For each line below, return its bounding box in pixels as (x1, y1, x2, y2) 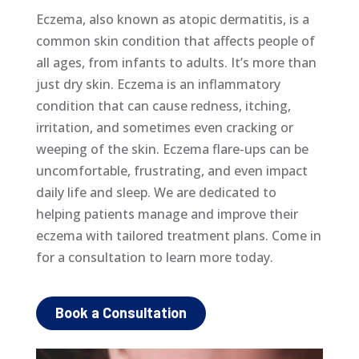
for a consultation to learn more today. (35, 248, 276, 266)
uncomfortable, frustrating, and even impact (35, 162, 308, 179)
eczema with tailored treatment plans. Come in (35, 227, 321, 244)
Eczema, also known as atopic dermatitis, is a (35, 10, 309, 28)
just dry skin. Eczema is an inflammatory (35, 75, 280, 93)
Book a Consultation (54, 304, 187, 321)
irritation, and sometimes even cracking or (35, 119, 293, 136)
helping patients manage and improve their (35, 205, 298, 223)
